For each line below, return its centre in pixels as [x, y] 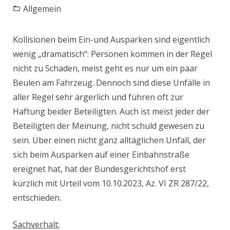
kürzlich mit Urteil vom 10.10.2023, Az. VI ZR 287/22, [111, 183]
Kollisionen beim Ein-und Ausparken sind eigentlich [111, 39]
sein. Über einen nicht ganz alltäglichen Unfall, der [109, 140]
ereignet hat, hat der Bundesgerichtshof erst [99, 169]
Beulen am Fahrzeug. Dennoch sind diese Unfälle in [111, 82]
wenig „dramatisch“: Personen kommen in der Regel [112, 54]
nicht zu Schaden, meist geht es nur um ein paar [105, 68]
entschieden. [37, 197]
